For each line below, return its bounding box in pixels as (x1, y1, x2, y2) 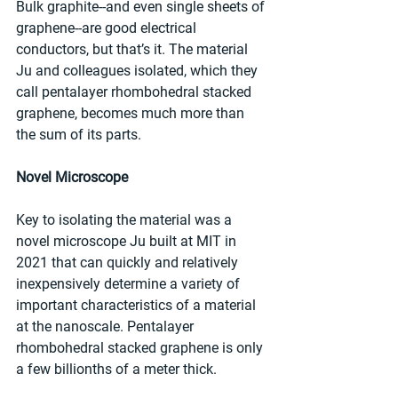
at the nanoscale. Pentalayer (16, 318, 197, 336)
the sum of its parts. (16, 126, 141, 144)
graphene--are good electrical (16, 20, 200, 37)
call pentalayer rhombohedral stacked (16, 84, 255, 101)
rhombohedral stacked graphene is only (16, 339, 267, 357)
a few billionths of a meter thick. (16, 361, 217, 378)
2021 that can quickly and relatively (16, 254, 242, 272)
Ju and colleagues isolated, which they (16, 62, 261, 80)
